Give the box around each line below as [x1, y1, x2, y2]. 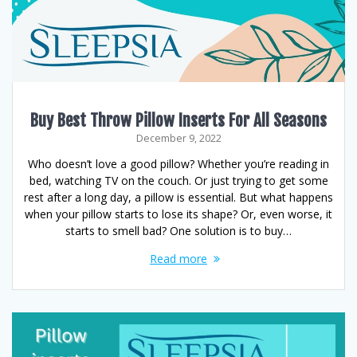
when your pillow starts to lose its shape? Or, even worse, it [25, 206, 332, 222]
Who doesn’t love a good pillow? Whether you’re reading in [28, 156, 329, 171]
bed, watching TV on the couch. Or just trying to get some [29, 173, 328, 188]
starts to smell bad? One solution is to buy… [65, 223, 292, 238]
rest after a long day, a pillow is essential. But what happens [24, 190, 333, 205]
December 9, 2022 [135, 131, 222, 145]
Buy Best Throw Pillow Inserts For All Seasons [30, 110, 327, 131]
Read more [150, 251, 207, 266]
